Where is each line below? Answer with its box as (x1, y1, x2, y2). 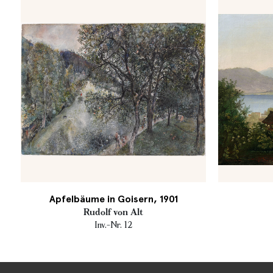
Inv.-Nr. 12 (94, 219, 133, 230)
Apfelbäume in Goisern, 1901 (49, 193, 178, 205)
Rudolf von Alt (83, 206, 143, 218)
